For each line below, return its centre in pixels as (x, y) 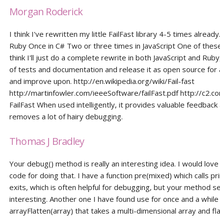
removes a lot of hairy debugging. (66, 116)
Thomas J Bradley (47, 141)
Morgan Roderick (46, 12)
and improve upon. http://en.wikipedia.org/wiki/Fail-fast (102, 81)
